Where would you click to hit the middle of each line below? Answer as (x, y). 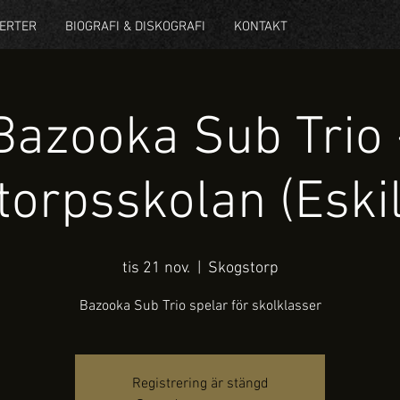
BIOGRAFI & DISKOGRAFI (135, 27)
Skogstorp (243, 268)
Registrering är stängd (200, 384)
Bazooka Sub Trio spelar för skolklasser (200, 306)
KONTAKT (261, 27)
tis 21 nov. (156, 268)
